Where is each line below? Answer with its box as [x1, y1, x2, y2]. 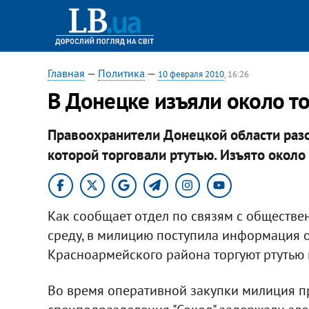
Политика [97, 66, 145, 80]
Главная [47, 66, 85, 80]
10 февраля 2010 [157, 68, 224, 80]
